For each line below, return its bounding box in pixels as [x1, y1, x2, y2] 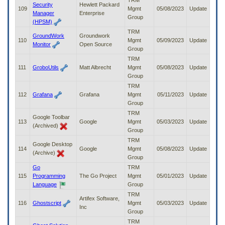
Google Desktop [33, 141, 72, 148]
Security [33, 2, 53, 8]
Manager [33, 10, 54, 17]
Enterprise [79, 10, 104, 17]
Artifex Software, [79, 195, 120, 202]
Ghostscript [33, 200, 61, 206]
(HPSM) [33, 19, 52, 25]
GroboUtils [33, 64, 59, 71]
